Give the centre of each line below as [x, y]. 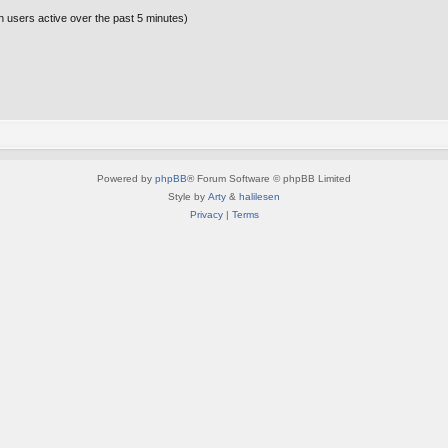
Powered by [126, 178]
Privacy [206, 214]
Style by [188, 196]
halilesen [259, 196]
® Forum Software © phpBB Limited [269, 178]
